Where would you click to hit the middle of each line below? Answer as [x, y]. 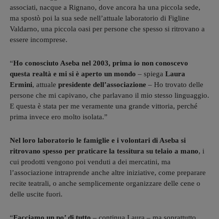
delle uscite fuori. [36, 194]
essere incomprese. [39, 39]
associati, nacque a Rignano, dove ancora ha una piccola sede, [105, 7]
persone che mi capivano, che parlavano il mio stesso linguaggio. [109, 95]
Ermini [21, 84]
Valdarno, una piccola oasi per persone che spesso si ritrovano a [107, 29]
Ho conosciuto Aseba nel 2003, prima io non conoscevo [101, 63]
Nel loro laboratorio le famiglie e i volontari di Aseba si [98, 140]
